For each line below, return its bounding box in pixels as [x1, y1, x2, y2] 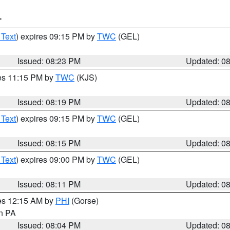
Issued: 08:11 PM [17, 178, 81, 190]
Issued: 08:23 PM [17, 55, 81, 67]
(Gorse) [69, 195, 99, 206]
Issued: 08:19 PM [17, 96, 81, 108]
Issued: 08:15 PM [17, 137, 81, 149]
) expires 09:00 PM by [16, 154, 97, 165]
